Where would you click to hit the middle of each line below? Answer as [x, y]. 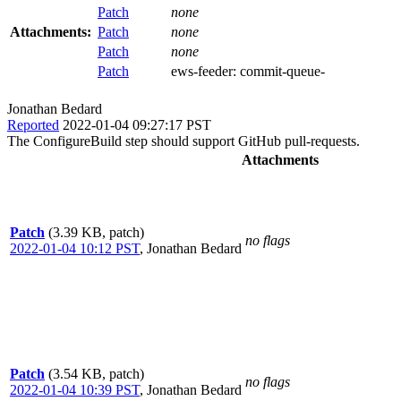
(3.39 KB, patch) [96, 232]
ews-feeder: [205, 71]
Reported [33, 124]
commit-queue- [282, 71]
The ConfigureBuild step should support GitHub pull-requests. [183, 141]
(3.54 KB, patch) [96, 373]
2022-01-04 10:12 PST [75, 248]
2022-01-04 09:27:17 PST [137, 124]
